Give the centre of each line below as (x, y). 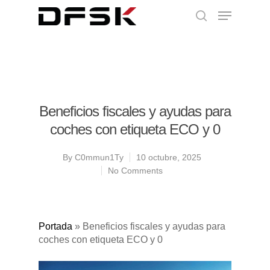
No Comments (135, 171)
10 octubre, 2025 (169, 157)
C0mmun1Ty (99, 157)
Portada (55, 226)
